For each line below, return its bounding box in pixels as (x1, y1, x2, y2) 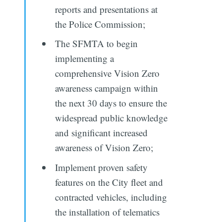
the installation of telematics (55, 205, 160, 218)
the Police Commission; (55, 17, 146, 30)
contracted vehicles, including (55, 190, 167, 203)
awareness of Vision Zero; (55, 141, 154, 154)
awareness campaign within (55, 82, 159, 95)
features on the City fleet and (55, 175, 164, 188)
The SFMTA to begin (55, 37, 138, 50)
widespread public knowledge (55, 111, 168, 124)
